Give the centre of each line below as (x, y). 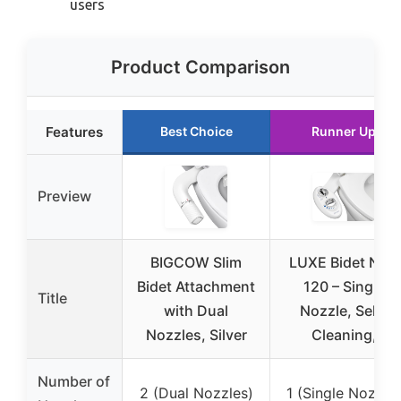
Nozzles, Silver (196, 335)
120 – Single (344, 287)
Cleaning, (344, 335)
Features (74, 132)
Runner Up (344, 132)
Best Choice (196, 132)
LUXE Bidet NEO (344, 263)
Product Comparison (200, 68)
